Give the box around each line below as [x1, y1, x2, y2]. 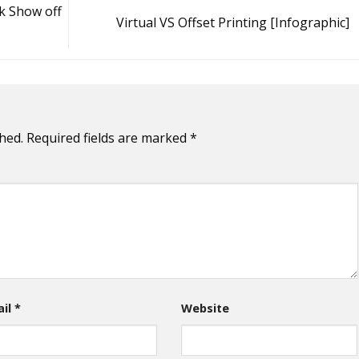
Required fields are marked [26, 128, 190, 147]
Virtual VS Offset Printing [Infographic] [115, 14, 353, 32]
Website [180, 301, 229, 317]
